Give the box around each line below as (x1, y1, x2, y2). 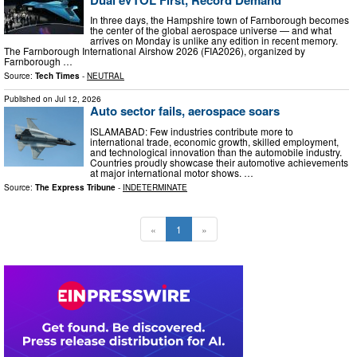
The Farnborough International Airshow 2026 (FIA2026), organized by (4, 44, 305, 58)
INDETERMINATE (123, 181, 187, 193)
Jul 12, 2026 (55, 93, 101, 105)
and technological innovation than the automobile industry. (90, 144, 342, 159)
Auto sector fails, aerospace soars (90, 102, 280, 120)
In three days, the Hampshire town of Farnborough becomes (90, 13, 349, 27)
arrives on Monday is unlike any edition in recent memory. (90, 33, 338, 48)
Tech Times (35, 70, 80, 82)
